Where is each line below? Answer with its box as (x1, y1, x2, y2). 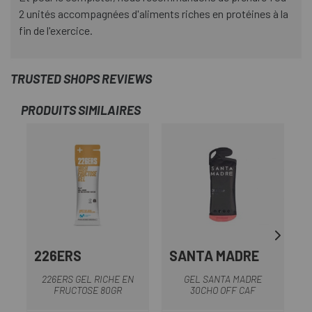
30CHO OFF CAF (190, 283, 256, 296)
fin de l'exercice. (19, 24, 93, 38)
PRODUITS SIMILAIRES (21, 102, 141, 118)
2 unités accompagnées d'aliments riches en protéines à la (19, 7, 288, 21)
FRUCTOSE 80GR (54, 283, 122, 296)
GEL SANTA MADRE (184, 272, 262, 285)
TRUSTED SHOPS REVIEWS (10, 71, 152, 87)
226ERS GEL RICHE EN (42, 272, 134, 285)
